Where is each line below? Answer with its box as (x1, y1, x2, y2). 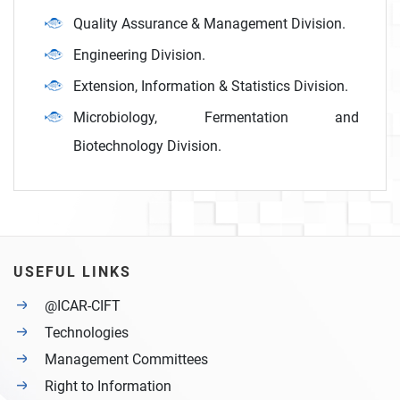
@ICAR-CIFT (45, 297, 121, 315)
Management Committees (45, 351, 208, 369)
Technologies (45, 324, 129, 342)
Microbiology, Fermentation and (73, 109, 359, 127)
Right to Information (45, 378, 171, 396)
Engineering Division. (73, 46, 205, 64)
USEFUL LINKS (13, 263, 131, 281)
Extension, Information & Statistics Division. (73, 78, 348, 96)
